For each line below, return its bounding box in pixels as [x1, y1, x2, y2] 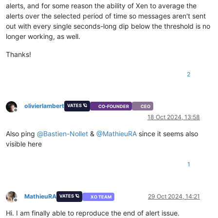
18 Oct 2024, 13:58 [147, 113, 200, 121]
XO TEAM [91, 194, 112, 200]
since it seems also [137, 129, 198, 138]
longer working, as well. [6, 32, 80, 40]
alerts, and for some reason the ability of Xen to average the [6, 1, 197, 10]
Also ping [6, 129, 37, 138]
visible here [6, 140, 42, 148]
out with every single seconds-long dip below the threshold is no [6, 21, 210, 30]
